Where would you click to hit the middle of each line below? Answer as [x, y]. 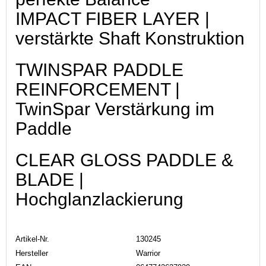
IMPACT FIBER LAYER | [113, 18]
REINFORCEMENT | [98, 89]
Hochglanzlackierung [99, 199]
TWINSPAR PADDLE [99, 69]
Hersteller [32, 253]
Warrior [148, 253]
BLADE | [50, 179]
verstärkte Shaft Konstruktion [132, 38]
